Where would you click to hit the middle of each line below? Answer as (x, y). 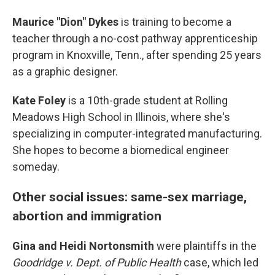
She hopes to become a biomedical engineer (121, 150)
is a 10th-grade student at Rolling (147, 100)
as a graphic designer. (65, 72)
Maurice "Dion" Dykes (65, 22)
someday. (36, 167)
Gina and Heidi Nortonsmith (84, 246)
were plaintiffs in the (207, 246)
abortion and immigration (87, 216)
